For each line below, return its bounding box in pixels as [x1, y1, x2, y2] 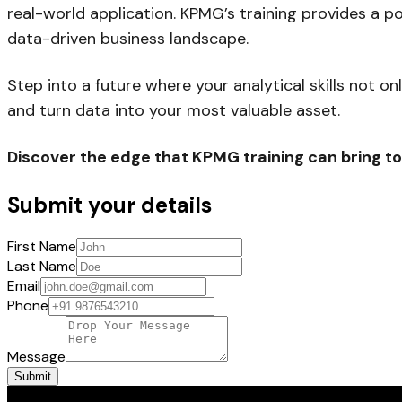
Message [7, 346, 66, 366]
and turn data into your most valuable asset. [7, 99, 340, 121]
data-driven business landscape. [7, 27, 249, 49]
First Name [7, 236, 76, 256]
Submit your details [7, 190, 212, 219]
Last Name [7, 256, 76, 275]
